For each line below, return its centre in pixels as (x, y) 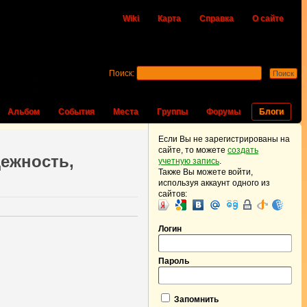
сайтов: (173, 194)
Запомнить (195, 299)
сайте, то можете (193, 150)
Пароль (174, 261)
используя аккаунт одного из (214, 183)
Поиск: (122, 73)
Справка (217, 19)
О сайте (268, 19)
